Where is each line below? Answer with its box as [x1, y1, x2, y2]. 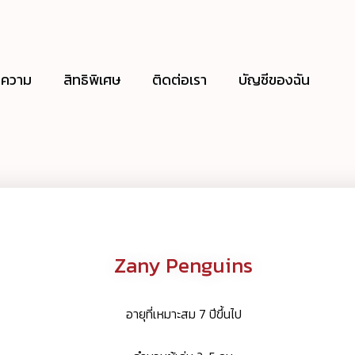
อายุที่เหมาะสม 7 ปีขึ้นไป [125, 304, 242, 324]
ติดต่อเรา [152, 69, 207, 90]
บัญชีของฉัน [239, 69, 310, 90]
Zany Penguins [114, 250, 253, 281]
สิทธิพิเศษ [63, 69, 120, 90]
